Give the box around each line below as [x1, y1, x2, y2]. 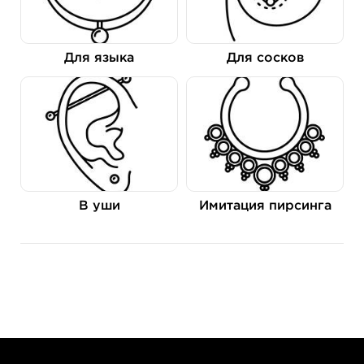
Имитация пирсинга [198, 200, 331, 213]
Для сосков [226, 52, 304, 65]
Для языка [64, 52, 134, 65]
